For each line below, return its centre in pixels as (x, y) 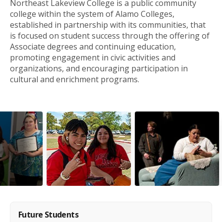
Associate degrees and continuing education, (93, 46)
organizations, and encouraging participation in (99, 68)
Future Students (48, 214)
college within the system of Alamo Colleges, (92, 14)
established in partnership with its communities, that (108, 25)
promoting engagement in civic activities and (93, 57)
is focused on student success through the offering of (110, 35)
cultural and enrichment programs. (75, 79)
